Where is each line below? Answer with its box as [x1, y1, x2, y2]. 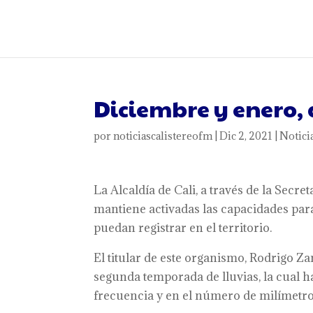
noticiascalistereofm [113, 129, 213, 143]
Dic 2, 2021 [219, 129, 273, 143]
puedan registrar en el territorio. [94, 220, 272, 235]
